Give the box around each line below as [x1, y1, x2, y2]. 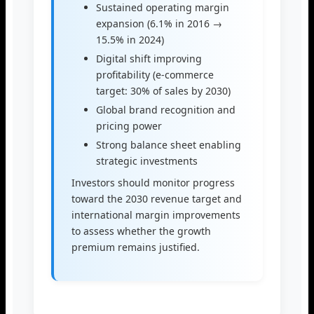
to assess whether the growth [71, 224, 211, 238]
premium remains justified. [71, 240, 200, 254]
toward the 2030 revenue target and [71, 192, 242, 206]
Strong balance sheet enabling [96, 138, 241, 152]
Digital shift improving [96, 52, 202, 66]
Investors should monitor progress [71, 176, 235, 190]
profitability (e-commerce [96, 68, 214, 82]
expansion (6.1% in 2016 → [96, 17, 222, 31]
